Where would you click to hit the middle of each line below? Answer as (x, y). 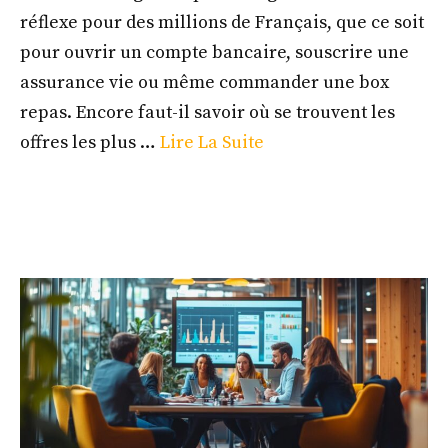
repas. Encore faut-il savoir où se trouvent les (207, 112)
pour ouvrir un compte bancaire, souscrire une (214, 52)
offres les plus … (90, 142)
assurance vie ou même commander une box (204, 82)
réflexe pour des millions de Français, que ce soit (222, 22)
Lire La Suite (212, 142)
